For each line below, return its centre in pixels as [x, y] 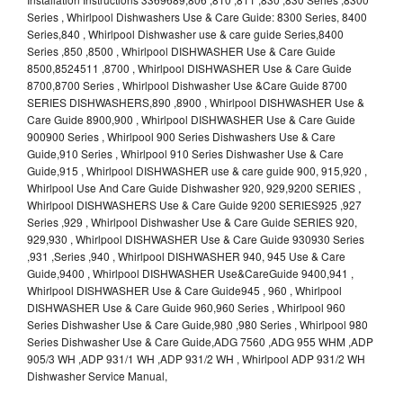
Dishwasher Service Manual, [97, 375]
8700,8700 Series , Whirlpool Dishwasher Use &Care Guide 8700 [187, 85]
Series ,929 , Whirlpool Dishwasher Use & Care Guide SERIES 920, [192, 221]
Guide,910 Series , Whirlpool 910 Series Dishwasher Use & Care [185, 153]
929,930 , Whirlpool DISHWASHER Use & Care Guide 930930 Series [196, 238]
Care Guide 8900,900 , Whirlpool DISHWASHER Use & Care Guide [191, 119]
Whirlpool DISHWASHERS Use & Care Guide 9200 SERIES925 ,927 [194, 204]
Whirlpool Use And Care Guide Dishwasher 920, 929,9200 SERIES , [194, 187]
